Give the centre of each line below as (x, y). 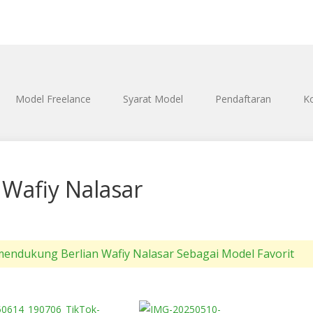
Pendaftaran (243, 99)
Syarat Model (153, 99)
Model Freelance (53, 99)
